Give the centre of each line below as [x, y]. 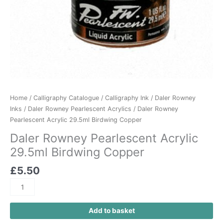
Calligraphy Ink [127, 98]
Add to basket [111, 210]
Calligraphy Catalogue [66, 98]
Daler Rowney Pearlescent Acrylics [80, 109]
